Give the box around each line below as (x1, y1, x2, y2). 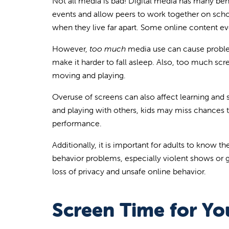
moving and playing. (52, 70, 130, 80)
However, (52, 43, 89, 54)
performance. (52, 118, 102, 128)
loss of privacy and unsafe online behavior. (52, 166, 206, 176)
